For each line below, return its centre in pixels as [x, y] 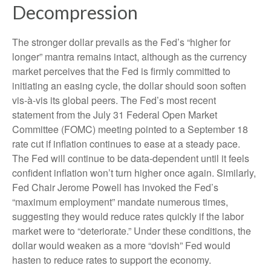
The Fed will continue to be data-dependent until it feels [131, 158]
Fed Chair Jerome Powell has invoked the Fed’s [115, 187]
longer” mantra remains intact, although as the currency [129, 57]
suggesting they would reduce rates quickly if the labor [128, 216]
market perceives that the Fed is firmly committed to [121, 71]
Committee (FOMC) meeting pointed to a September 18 [130, 129]
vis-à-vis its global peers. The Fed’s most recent [114, 100]
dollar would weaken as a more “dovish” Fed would [121, 245]
